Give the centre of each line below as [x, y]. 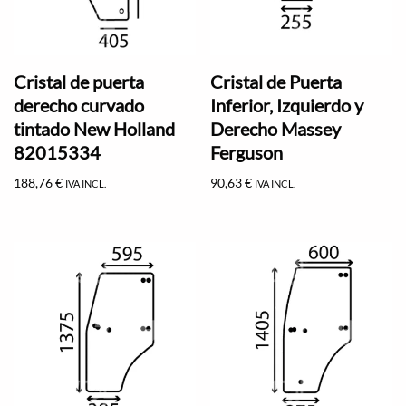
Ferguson [247, 152]
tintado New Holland [94, 128]
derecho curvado [79, 105]
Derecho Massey [276, 128]
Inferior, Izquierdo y [287, 105]
